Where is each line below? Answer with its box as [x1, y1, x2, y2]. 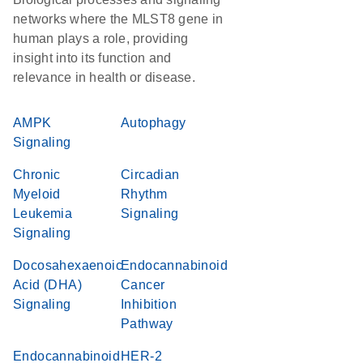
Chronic [13, 168, 61, 181]
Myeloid [13, 187, 61, 201]
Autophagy [121, 116, 186, 130]
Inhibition [121, 297, 177, 311]
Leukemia [13, 207, 73, 220]
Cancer [121, 278, 165, 292]
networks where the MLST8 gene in [13, 12, 223, 26]
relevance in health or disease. [13, 70, 195, 84]
